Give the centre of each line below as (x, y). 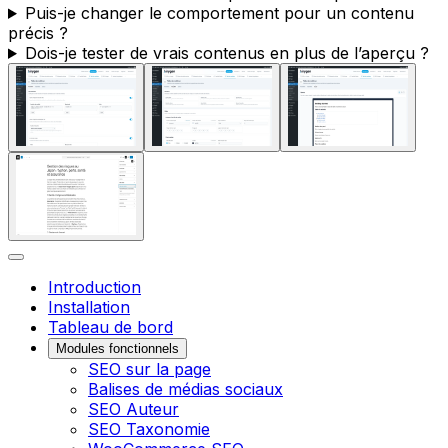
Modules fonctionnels (117, 348)
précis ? (38, 32)
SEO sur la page (149, 368)
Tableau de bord (110, 326)
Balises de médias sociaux (185, 388)
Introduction (94, 286)
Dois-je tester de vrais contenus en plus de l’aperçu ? (226, 52)
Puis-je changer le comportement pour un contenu (219, 12)
